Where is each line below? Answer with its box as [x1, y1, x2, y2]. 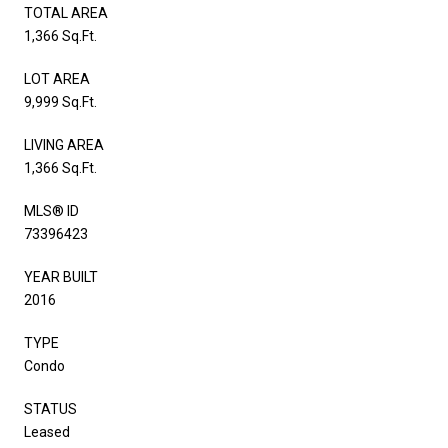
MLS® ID [24, 202, 79, 219]
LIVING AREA [24, 136, 104, 153]
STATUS [24, 400, 77, 417]
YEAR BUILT [24, 268, 98, 285]
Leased [24, 423, 70, 440]
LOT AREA [24, 70, 90, 87]
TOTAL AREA [24, 4, 108, 21]
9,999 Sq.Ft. [24, 93, 97, 110]
